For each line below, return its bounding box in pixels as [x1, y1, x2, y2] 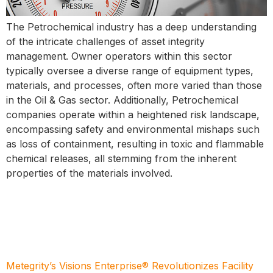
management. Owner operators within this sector [6, 49, 232, 62]
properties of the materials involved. [6, 166, 172, 179]
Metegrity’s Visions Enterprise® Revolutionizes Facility [6, 259, 253, 272]
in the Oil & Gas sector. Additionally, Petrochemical [6, 93, 238, 106]
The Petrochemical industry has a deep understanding [6, 20, 257, 33]
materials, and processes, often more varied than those [6, 79, 262, 91]
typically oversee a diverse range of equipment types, [6, 64, 253, 77]
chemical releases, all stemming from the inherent [6, 152, 236, 165]
